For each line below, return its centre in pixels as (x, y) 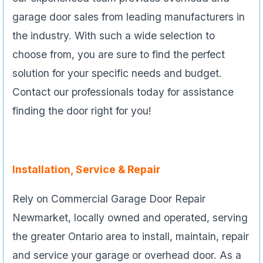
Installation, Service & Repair (86, 169)
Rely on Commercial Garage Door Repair (109, 198)
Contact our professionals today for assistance (123, 92)
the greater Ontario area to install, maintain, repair (131, 236)
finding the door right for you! (82, 110)
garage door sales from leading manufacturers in (129, 16)
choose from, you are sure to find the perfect (119, 54)
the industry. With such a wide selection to (114, 35)
